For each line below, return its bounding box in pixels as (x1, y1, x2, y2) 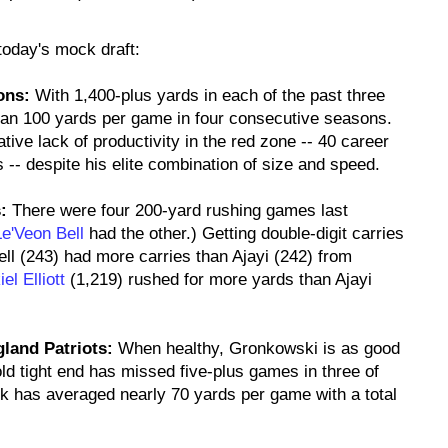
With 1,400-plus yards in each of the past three (30, 86, 385, 105)
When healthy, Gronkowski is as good (113, 339, 400, 358)
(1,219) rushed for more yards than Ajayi (65, 270, 372, 289)
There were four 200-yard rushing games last (7, 201, 348, 220)
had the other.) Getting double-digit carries (84, 224, 404, 243)
